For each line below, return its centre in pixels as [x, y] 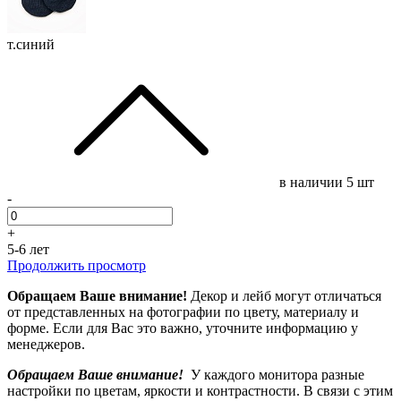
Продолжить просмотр [77, 265]
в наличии [313, 182]
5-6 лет [28, 249]
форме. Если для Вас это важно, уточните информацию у [183, 328]
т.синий [31, 44]
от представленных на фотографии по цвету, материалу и [183, 311]
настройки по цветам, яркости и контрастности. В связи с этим [200, 390]
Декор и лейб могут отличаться [284, 295]
